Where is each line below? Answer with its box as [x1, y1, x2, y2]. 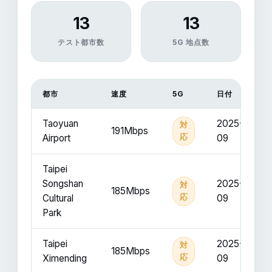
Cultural [42, 192, 73, 204]
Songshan [42, 178, 83, 189]
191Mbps [111, 125, 148, 137]
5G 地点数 [172, 38, 210, 47]
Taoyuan [42, 118, 78, 129]
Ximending [42, 253, 87, 264]
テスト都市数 [57, 38, 105, 47]
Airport [42, 132, 70, 144]
